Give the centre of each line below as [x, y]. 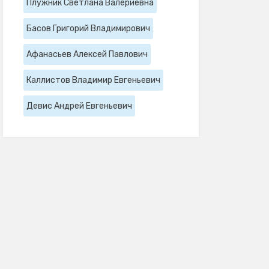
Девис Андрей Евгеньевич [79, 106]
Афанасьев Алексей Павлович [87, 54]
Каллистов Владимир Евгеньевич [93, 80]
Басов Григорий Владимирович [88, 28]
